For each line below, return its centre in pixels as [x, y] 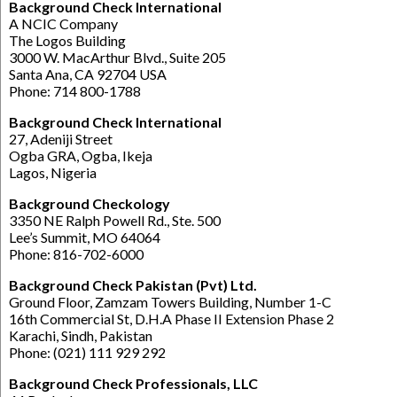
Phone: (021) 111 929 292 [87, 352]
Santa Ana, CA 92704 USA [88, 74]
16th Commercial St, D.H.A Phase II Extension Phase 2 [171, 318]
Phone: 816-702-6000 [76, 253]
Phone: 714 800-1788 [75, 90]
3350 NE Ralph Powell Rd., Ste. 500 [115, 220]
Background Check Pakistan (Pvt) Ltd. [133, 284]
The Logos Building [67, 40]
